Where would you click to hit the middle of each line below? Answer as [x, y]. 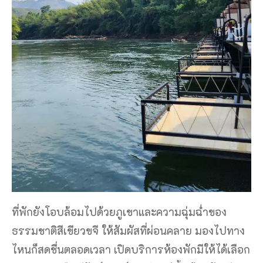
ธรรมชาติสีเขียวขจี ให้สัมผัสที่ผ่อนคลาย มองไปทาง [128, 230]
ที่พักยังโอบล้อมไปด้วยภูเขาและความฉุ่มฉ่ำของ [119, 212]
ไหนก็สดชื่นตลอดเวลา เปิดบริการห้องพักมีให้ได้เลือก [131, 249]
